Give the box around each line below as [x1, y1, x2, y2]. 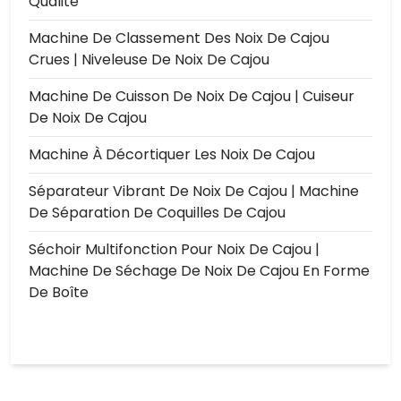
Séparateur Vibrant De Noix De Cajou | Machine [29, 181, 359, 202]
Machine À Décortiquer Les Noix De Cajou [29, 144, 315, 166]
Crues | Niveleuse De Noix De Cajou [29, 49, 269, 71]
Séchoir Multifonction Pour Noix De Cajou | [29, 239, 320, 260]
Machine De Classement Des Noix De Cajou [29, 28, 329, 49]
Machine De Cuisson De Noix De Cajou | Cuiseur [29, 86, 354, 107]
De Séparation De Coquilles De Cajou [29, 202, 286, 224]
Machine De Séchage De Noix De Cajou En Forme [29, 260, 370, 282]
